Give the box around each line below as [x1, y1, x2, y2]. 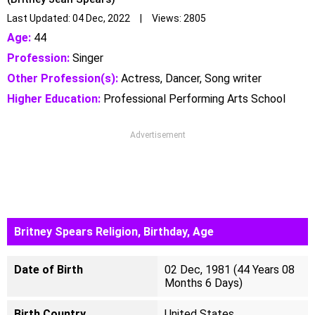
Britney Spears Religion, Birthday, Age [14, 225, 214, 238]
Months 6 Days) [165, 276, 243, 290]
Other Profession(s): [7, 72, 118, 85]
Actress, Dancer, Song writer [118, 72, 262, 85]
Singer [70, 51, 103, 65]
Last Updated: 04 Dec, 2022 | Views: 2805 [7, 13, 206, 24]
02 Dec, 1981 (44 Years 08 [165, 263, 295, 276]
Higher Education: [7, 92, 101, 105]
